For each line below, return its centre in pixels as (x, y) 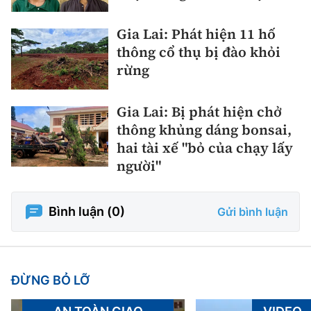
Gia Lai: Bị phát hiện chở (199, 111)
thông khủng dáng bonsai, (204, 129)
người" (139, 166)
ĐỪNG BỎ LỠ (50, 280)
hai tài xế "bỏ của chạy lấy (205, 148)
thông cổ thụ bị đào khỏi (199, 52)
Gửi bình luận (253, 211)
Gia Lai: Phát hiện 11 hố (196, 34)
